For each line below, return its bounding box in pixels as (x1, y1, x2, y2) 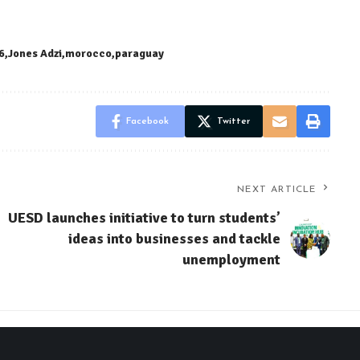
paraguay (115, 47, 164, 61)
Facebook (125, 117, 169, 127)
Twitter (216, 117, 251, 127)
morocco (65, 47, 112, 61)
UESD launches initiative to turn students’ (7, 209, 280, 227)
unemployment (182, 251, 280, 269)
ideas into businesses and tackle (67, 230, 280, 248)
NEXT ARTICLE (237, 185, 317, 195)
